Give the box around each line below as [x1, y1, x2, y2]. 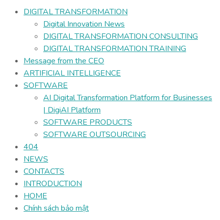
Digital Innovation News [43, 19, 125, 29]
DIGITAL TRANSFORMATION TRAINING [43, 43, 186, 54]
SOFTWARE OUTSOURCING [43, 129, 146, 140]
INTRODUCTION [24, 178, 82, 189]
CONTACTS [24, 166, 64, 177]
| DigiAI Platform [43, 105, 101, 115]
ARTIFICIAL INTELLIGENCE [24, 68, 121, 79]
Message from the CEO [24, 55, 104, 66]
